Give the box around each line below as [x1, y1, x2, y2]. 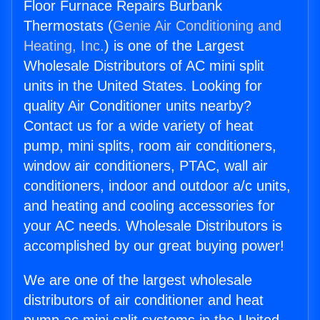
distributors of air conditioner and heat [24, 292, 264, 309]
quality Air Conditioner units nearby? [24, 98, 251, 114]
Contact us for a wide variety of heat [24, 118, 254, 134]
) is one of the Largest [104, 38, 244, 54]
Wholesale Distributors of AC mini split [24, 58, 264, 74]
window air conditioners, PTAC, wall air [24, 158, 268, 174]
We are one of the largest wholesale [24, 272, 252, 289]
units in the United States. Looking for [24, 78, 262, 94]
